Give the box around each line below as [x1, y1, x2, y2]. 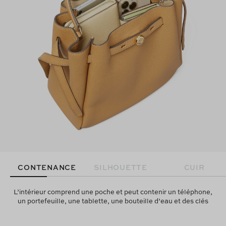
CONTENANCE [18, 161, 76, 172]
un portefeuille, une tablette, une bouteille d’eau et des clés [18, 196, 208, 205]
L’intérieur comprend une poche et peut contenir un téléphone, [14, 187, 212, 196]
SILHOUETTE [94, 161, 147, 172]
